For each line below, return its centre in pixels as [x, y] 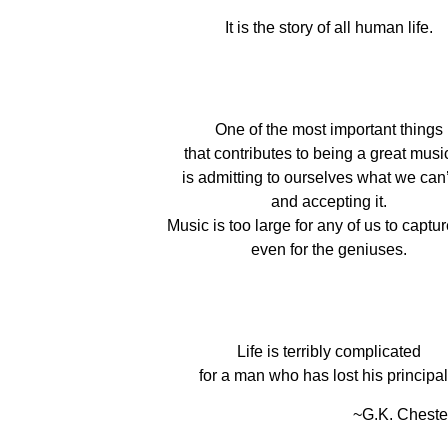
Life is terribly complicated [329, 351]
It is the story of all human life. [329, 27]
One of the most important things [329, 129]
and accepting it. [329, 201]
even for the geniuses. [329, 249]
